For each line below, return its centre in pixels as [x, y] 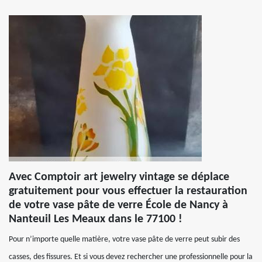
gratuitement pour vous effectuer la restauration [128, 191]
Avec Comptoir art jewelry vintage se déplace [119, 177]
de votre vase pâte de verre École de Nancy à [118, 205]
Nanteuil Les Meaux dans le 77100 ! [96, 219]
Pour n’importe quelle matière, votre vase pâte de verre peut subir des [124, 239]
